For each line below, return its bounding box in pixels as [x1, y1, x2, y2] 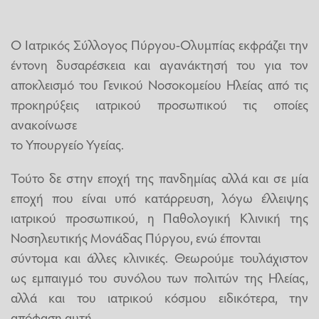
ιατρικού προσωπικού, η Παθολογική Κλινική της [11, 208, 308, 227]
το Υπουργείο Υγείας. [11, 134, 124, 153]
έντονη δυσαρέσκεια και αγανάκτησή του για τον [11, 54, 308, 73]
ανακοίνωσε [11, 114, 77, 133]
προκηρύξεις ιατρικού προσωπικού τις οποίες [11, 94, 308, 113]
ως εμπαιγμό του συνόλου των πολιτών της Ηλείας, [11, 268, 308, 287]
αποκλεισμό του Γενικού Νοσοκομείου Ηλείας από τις [11, 74, 308, 93]
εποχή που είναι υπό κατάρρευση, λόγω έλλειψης [11, 188, 308, 207]
